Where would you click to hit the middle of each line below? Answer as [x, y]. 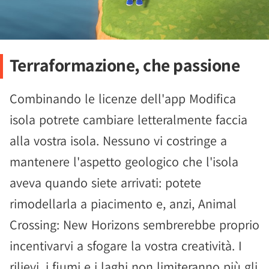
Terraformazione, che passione [125, 65]
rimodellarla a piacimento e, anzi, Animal [123, 204]
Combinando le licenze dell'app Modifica [123, 98]
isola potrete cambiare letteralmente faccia [128, 119]
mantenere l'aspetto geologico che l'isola [124, 162]
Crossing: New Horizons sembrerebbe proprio [134, 225]
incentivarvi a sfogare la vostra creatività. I [126, 246]
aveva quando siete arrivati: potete [105, 183]
